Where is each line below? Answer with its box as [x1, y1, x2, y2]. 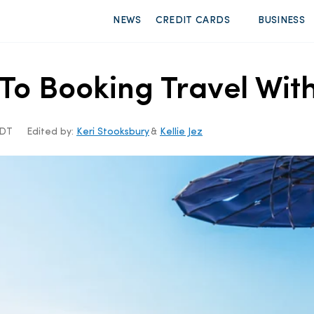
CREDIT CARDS [155, 15, 230, 26]
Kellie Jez [160, 126, 203, 137]
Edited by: [27, 126, 76, 137]
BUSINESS [258, 15, 306, 26]
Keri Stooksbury [76, 126, 149, 137]
